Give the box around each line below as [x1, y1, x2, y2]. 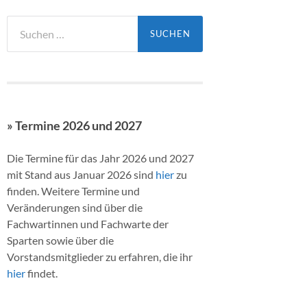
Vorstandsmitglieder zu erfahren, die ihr [7, 249, 193, 263]
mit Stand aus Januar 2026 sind [7, 167, 156, 181]
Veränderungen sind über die [7, 200, 143, 214]
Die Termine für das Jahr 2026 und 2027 [7, 151, 194, 164]
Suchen [6, 16, 40, 29]
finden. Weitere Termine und [7, 184, 140, 197]
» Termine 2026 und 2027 [7, 118, 142, 133]
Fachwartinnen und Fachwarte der [7, 217, 169, 230]
